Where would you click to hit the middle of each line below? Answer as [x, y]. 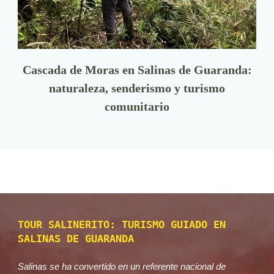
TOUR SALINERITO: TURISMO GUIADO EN [122, 224]
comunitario [137, 106]
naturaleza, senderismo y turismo [137, 88]
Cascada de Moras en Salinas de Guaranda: [137, 69]
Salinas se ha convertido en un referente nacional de [122, 266]
